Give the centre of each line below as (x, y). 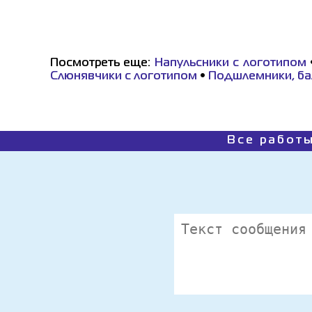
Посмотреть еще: (102, 63)
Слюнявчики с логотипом (124, 77)
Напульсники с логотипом (230, 63)
